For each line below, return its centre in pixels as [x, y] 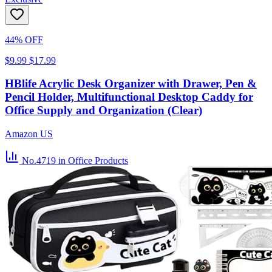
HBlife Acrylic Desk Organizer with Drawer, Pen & [131, 84]
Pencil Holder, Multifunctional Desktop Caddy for [129, 97]
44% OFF [24, 39]
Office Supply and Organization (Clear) [104, 110]
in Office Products [93, 161]
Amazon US [29, 134]
